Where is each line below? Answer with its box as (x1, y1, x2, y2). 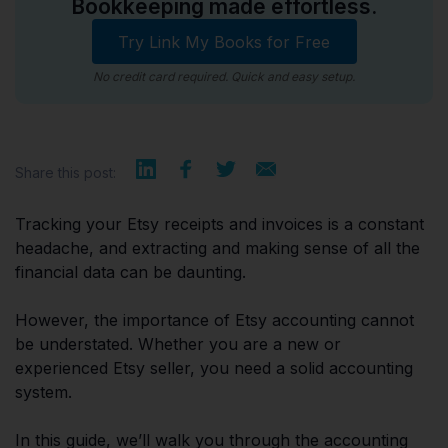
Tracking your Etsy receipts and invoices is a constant (15, 214, 424, 234)
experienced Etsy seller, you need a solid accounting (15, 358, 413, 378)
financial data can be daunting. (15, 262, 246, 282)
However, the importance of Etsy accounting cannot (15, 310, 414, 330)
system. (15, 382, 72, 402)
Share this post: (15, 164, 116, 181)
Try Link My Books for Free (118, 31, 330, 52)
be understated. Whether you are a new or (15, 334, 341, 354)
